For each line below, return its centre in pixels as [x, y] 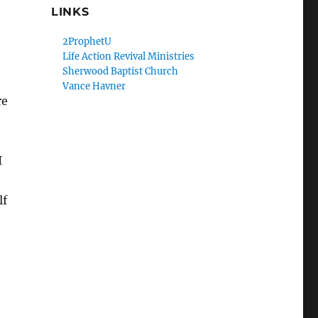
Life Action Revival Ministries [129, 56]
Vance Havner [94, 86]
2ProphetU [87, 42]
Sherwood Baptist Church [121, 71]
